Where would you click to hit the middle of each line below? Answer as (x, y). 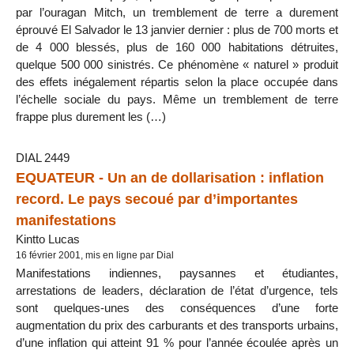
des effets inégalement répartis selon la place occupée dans (177, 81)
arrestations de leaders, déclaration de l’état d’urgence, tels (177, 290)
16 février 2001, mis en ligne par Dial (95, 255)
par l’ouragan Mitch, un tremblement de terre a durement (177, 12)
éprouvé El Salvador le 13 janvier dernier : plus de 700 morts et (177, 29)
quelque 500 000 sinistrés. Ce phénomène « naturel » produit (177, 64)
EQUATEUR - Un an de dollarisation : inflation (170, 177)
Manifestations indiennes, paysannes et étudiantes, (177, 273)
